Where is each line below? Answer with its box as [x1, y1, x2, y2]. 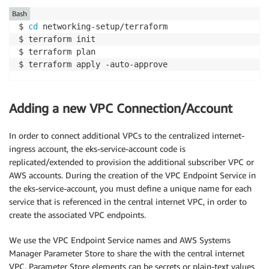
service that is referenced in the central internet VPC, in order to [9, 196, 247, 207]
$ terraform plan [19, 47, 95, 57]
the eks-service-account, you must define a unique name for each [9, 183, 252, 193]
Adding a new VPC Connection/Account [9, 101, 232, 116]
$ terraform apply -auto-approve [19, 59, 182, 70]
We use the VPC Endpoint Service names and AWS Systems [9, 234, 231, 245]
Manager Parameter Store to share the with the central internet [9, 247, 244, 258]
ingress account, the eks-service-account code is [9, 143, 186, 154]
